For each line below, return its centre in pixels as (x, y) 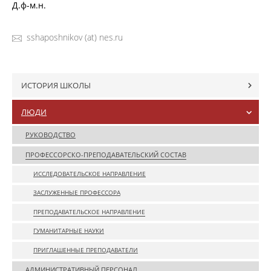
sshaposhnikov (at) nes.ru (74, 37)
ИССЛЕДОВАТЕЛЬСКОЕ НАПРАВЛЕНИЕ (90, 174)
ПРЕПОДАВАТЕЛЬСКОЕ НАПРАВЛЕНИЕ (89, 212)
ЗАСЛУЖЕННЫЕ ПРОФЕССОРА (77, 193)
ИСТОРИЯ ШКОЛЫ (56, 86)
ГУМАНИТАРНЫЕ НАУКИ (69, 231)
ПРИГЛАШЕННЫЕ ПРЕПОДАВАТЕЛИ (86, 250)
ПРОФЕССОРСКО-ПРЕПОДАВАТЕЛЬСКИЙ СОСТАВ (106, 155)
